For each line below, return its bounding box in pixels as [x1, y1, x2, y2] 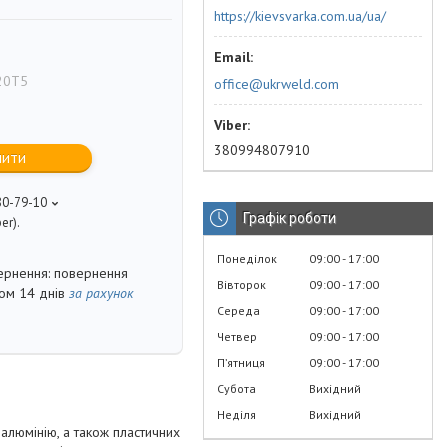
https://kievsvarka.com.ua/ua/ [214, 7, 386, 25]
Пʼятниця [217, 354, 265, 370]
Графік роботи [243, 209, 336, 226]
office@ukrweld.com [214, 74, 339, 93]
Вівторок [217, 276, 266, 292]
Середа [217, 302, 260, 318]
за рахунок [69, 284, 134, 303]
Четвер [217, 328, 257, 344]
